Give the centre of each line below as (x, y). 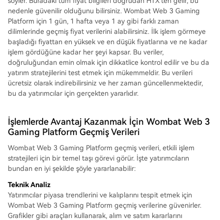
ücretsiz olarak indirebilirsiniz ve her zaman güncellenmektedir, (105, 83)
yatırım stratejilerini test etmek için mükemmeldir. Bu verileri (100, 73)
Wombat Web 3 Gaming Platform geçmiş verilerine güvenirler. (105, 205)
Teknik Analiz (29, 185)
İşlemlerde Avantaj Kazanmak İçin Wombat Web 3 (109, 122)
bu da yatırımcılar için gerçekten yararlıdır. (73, 93)
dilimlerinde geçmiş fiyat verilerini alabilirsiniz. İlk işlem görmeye (107, 31)
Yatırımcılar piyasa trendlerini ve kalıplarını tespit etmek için (100, 195)
